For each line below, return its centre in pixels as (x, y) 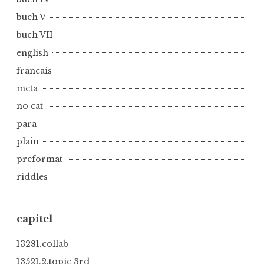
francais (34, 70)
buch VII (35, 35)
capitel (34, 219)
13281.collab (42, 244)
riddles (32, 177)
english (32, 53)
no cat (30, 106)
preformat (39, 159)
